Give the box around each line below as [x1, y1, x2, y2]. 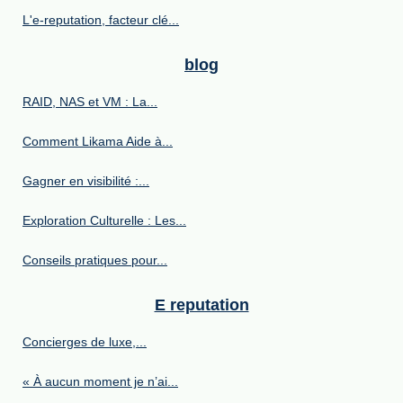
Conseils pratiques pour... [22, 252, 167, 267]
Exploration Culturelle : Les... [22, 212, 186, 228]
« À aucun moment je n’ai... [22, 373, 178, 389]
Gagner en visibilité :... [22, 173, 149, 188]
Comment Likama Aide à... [22, 133, 173, 148]
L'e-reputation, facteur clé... [22, 12, 179, 27]
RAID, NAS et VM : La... [22, 94, 157, 109]
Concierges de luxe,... [22, 334, 147, 349]
